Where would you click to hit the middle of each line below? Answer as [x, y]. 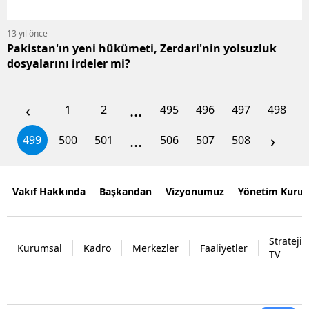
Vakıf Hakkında [49, 191]
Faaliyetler [224, 248]
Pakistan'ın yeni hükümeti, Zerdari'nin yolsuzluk [142, 49]
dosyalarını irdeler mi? [69, 64]
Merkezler [156, 248]
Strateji [286, 241]
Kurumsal [40, 248]
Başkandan [126, 191]
